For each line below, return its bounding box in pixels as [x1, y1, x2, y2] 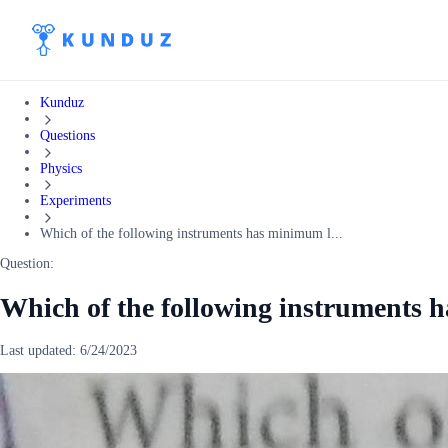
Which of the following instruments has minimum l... [40, 226, 343, 242]
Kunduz [40, 95, 84, 110]
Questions [40, 127, 95, 143]
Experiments [40, 193, 111, 209]
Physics [40, 160, 82, 176]
